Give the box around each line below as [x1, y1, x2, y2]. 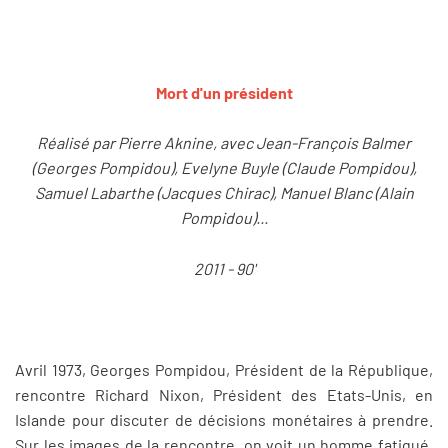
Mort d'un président [155, 82, 293, 102]
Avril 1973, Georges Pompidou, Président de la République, [15, 360, 433, 380]
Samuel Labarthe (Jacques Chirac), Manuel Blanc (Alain [34, 183, 414, 203]
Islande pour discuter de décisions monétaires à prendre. [15, 410, 433, 430]
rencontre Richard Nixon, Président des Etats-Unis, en [15, 385, 433, 405]
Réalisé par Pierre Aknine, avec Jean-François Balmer [37, 133, 411, 153]
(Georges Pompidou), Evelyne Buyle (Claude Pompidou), [31, 158, 417, 178]
